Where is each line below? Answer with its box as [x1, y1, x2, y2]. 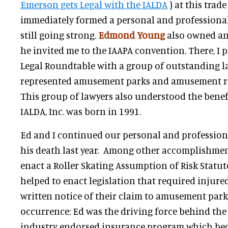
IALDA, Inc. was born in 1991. [20, 105, 141, 117]
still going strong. [20, 29, 98, 41]
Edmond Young [98, 29, 165, 41]
